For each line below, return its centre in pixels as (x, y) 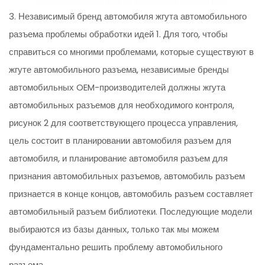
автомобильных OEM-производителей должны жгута (117, 88)
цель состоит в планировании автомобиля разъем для (120, 141)
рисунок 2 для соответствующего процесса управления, (124, 123)
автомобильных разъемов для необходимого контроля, (122, 105)
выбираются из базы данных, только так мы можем (114, 230)
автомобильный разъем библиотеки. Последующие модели (131, 212)
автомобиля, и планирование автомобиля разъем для (119, 159)
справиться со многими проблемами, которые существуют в (132, 52)
